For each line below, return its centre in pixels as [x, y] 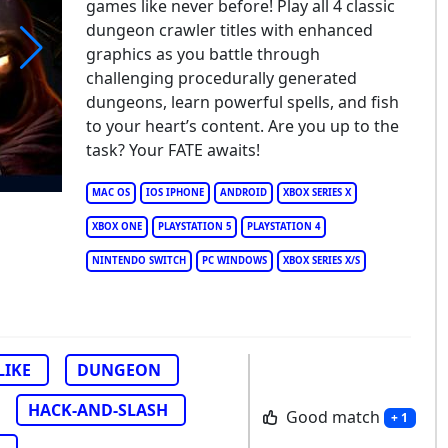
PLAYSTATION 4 [283, 226]
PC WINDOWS [234, 260]
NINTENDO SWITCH [138, 260]
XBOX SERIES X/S [321, 260]
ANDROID [243, 192]
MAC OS [110, 192]
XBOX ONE [116, 226]
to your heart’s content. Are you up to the [242, 126]
